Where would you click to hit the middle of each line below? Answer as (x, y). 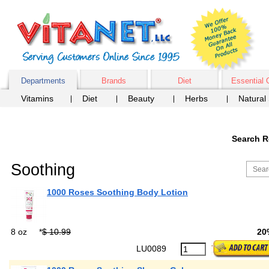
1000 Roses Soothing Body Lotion (117, 192)
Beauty (141, 98)
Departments (43, 81)
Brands (114, 81)
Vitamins (37, 98)
